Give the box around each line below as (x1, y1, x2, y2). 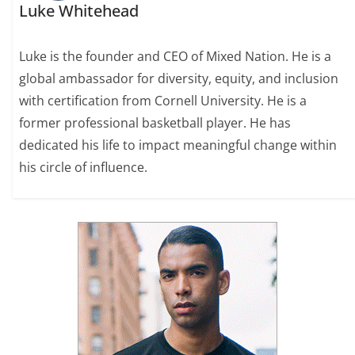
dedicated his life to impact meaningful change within (19, 136, 338, 155)
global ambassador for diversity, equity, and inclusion (19, 70, 339, 88)
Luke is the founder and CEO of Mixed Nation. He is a (19, 48, 332, 66)
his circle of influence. (19, 158, 148, 177)
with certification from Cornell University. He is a (19, 92, 307, 110)
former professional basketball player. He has (19, 114, 292, 132)
